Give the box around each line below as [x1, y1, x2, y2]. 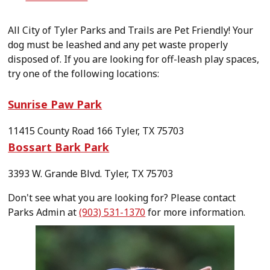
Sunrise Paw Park [8, 97, 102, 111]
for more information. [145, 206, 246, 219]
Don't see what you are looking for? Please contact [8, 191, 236, 204]
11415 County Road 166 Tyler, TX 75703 [8, 124, 184, 137]
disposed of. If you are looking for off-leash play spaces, [8, 52, 260, 66]
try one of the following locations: [8, 67, 160, 80]
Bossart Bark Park [8, 140, 110, 154]
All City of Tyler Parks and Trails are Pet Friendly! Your [8, 24, 254, 37]
